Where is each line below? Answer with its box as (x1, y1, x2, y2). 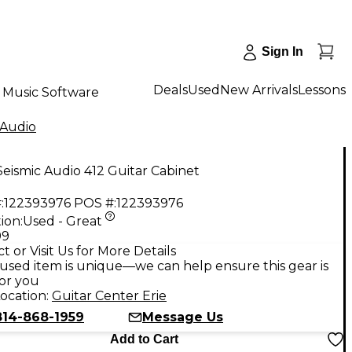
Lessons (298, 82, 346, 97)
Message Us (142, 309, 223, 324)
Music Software (2, 84, 99, 100)
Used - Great (23, 213, 102, 229)
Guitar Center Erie (52, 288, 167, 303)
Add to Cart (109, 332, 178, 346)
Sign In (262, 45, 303, 58)
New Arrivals (220, 82, 298, 97)
